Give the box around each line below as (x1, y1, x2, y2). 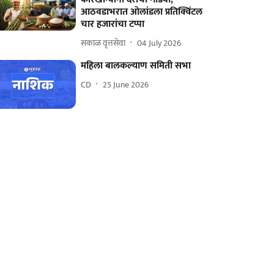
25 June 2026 (103, 77, 149, 92)
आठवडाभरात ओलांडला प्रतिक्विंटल (81, 4, 203, 20)
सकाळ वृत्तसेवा (81, 35, 126, 50)
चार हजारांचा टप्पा (81, 16, 145, 32)
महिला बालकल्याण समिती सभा (81, 57, 191, 74)
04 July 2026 (137, 35, 182, 50)
